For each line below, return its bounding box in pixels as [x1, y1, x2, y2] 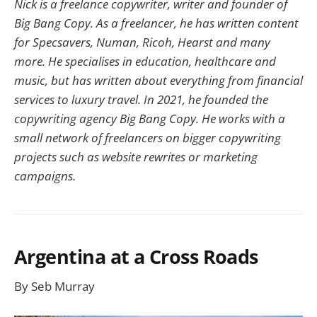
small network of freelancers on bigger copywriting [14, 129, 281, 146]
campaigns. [14, 167, 76, 184]
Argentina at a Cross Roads [14, 243, 258, 270]
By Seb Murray [14, 278, 95, 295]
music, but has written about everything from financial [14, 71, 303, 88]
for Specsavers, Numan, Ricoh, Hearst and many [14, 33, 270, 50]
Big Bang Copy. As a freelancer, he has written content [14, 14, 299, 31]
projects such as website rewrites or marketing [14, 148, 258, 165]
